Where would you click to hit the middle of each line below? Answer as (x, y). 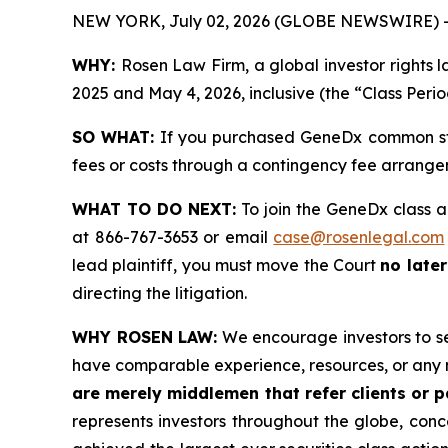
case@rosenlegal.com (359, 236)
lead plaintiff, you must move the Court (226, 264)
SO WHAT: (113, 136)
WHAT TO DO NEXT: (154, 208)
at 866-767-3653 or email (173, 236)
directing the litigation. (159, 292)
